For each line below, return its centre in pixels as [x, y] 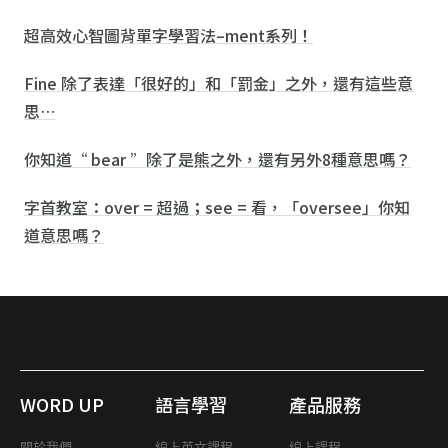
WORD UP [62, 404]
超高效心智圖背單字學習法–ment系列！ [168, 35]
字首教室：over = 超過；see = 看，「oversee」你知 [217, 207]
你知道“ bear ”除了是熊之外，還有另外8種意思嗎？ [217, 159]
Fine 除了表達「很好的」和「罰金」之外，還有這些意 [218, 83]
